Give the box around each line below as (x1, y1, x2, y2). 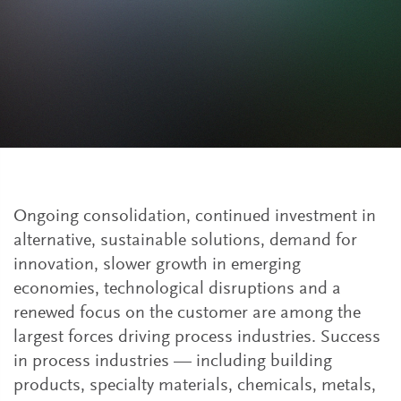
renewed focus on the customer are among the (13, 304, 361, 322)
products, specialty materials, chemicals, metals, (13, 377, 376, 395)
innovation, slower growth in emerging (13, 256, 301, 274)
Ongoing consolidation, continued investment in (13, 208, 376, 226)
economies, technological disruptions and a (13, 280, 341, 298)
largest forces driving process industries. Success (13, 328, 380, 346)
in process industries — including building (13, 353, 332, 371)
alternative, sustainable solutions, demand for (13, 232, 357, 250)
